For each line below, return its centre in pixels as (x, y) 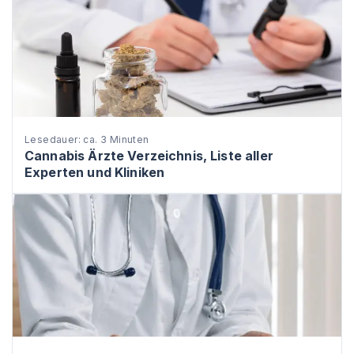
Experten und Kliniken (95, 172)
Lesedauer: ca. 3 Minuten (87, 139)
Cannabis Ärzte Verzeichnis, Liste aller (149, 156)
